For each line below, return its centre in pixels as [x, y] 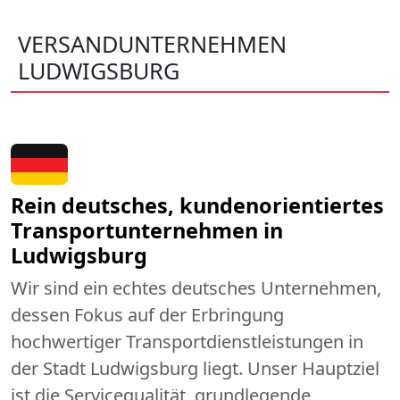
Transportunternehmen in [147, 231]
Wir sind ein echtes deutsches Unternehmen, [196, 288]
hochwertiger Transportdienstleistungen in [187, 342]
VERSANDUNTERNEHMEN [152, 44]
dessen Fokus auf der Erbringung [147, 315]
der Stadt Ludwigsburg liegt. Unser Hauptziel [195, 369]
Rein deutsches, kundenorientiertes [197, 206]
